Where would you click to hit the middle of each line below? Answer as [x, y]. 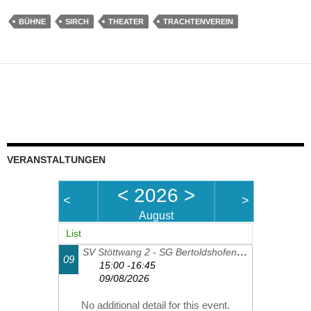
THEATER [126, 21]
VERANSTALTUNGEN [56, 159]
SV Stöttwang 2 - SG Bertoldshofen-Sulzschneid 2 [243, 251]
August [156, 215]
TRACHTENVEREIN [198, 21]
